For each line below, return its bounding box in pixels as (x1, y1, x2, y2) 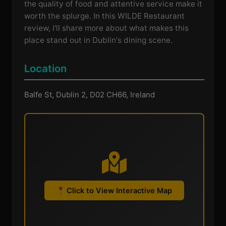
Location (24, 62, 67, 75)
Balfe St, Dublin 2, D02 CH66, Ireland (24, 89, 155, 99)
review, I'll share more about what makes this (24, 23, 189, 33)
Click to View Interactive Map (65, 186, 173, 196)
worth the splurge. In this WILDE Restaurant (24, 11, 185, 21)
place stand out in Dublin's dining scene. (24, 35, 173, 45)
